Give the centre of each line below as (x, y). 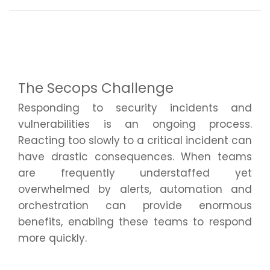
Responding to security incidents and (135, 108)
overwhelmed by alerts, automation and (135, 189)
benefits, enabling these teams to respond (135, 221)
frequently (88, 173)
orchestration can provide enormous (135, 205)
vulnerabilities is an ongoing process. (135, 124)
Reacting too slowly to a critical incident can (135, 140)
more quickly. (52, 238)
